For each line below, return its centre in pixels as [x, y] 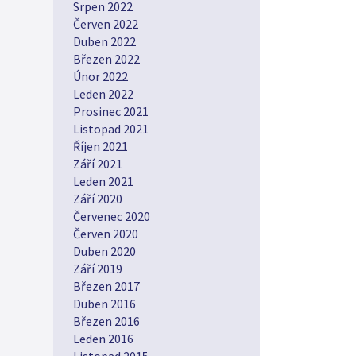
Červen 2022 [106, 24]
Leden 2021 [103, 181]
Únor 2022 [101, 76]
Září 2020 [98, 199]
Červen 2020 [106, 234]
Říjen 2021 [101, 146]
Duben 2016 [104, 304]
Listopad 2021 [111, 129]
